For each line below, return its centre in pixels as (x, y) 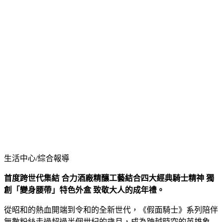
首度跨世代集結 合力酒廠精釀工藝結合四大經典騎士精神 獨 (109, 178)
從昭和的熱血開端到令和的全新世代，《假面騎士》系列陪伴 (111, 210)
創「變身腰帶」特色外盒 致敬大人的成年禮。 (84, 190)
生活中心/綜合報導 (37, 158)
